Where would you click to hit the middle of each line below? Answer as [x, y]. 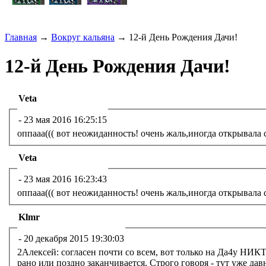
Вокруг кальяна [83, 37]
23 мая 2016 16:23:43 [65, 179]
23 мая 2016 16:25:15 [65, 119]
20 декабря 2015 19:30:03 [74, 238]
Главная [21, 37]
